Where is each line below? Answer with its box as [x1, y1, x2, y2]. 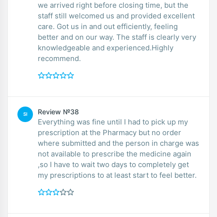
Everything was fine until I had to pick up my [38, 117, 188, 126]
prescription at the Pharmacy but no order [38, 127, 181, 137]
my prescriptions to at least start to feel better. [38, 170, 197, 180]
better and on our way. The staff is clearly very [38, 32, 116, 42]
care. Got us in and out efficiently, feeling [38, 21, 57, 31]
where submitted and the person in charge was [38, 138, 199, 148]
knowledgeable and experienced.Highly [38, 43, 173, 52]
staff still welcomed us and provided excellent [38, 11, 55, 20]
